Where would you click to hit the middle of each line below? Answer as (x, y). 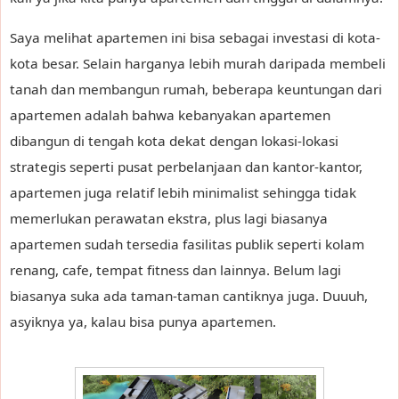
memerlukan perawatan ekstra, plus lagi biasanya (169, 218)
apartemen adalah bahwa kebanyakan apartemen (170, 114)
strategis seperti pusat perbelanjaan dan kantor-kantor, (186, 166)
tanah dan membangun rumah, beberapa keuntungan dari (196, 89)
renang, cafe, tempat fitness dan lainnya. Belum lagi (175, 269)
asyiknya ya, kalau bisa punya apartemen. (143, 321)
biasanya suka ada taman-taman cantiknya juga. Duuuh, (189, 295)
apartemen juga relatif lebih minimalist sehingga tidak (183, 192)
